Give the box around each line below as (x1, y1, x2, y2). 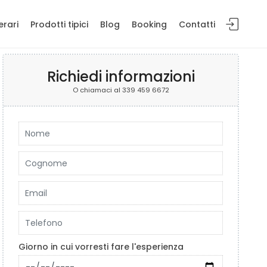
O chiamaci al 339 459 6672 (72, 85, 169, 95)
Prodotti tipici (30, 18, 88, 30)
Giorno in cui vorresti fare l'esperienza (18, 241, 184, 253)
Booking (132, 18, 167, 30)
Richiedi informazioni (46, 67, 195, 86)
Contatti (179, 18, 215, 30)
